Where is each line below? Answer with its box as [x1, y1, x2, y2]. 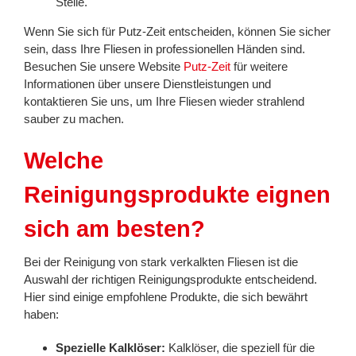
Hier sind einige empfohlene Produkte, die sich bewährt [24, 290, 308, 304]
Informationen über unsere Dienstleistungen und [24, 77, 271, 91]
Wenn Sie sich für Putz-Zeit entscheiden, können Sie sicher [24, 25, 331, 39]
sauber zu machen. [24, 112, 124, 126]
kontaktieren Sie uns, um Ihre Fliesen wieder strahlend [24, 95, 304, 109]
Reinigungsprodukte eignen [24, 182, 331, 208]
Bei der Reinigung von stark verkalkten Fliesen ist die [24, 255, 298, 269]
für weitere [230, 60, 288, 74]
